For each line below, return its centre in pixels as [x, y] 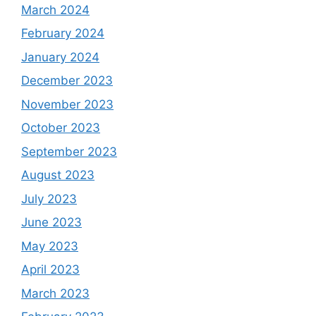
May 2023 [50, 246]
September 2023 [69, 151]
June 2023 [51, 223]
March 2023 [55, 293]
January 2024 [60, 57]
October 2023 [61, 128]
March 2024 [55, 10]
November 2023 [67, 104]
